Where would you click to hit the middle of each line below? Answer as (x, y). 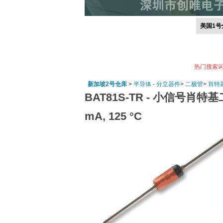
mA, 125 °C (113, 116)
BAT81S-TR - (119, 97)
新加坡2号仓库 (107, 84)
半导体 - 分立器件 (157, 84)
